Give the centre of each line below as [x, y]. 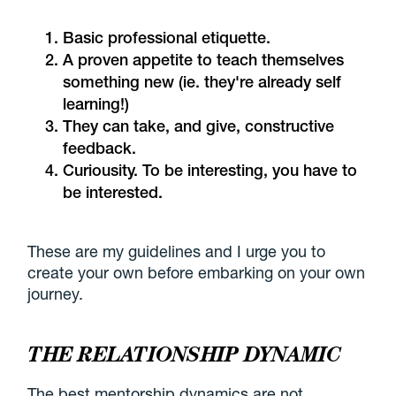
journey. [56, 294]
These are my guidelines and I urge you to [177, 251]
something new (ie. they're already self [202, 82]
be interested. [113, 193]
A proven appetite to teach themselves [204, 60]
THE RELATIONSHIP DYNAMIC [184, 354]
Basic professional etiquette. [167, 38]
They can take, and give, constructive [199, 126]
